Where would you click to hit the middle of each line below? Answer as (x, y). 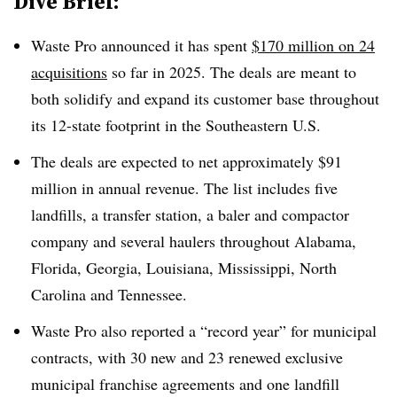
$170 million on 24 (313, 45)
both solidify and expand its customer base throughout (205, 98)
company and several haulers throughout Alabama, (194, 241)
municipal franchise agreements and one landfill (185, 383)
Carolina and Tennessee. (109, 294)
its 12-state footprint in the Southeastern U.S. (176, 125)
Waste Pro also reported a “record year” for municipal (204, 330)
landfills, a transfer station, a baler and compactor (190, 214)
